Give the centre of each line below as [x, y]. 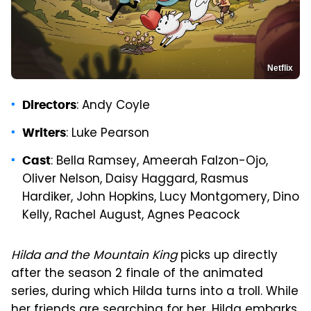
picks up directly [227, 256]
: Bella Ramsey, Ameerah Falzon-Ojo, [159, 161]
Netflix [280, 68]
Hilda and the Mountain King [94, 256]
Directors [49, 104]
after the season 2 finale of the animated [137, 274]
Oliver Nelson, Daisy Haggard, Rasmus [135, 179]
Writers [44, 132]
